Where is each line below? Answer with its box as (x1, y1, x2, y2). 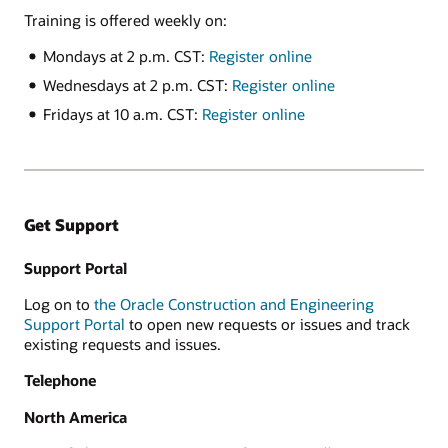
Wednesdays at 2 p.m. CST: (42, 75, 232, 96)
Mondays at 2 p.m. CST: (42, 46, 209, 67)
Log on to (24, 294, 94, 315)
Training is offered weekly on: (24, 10, 227, 31)
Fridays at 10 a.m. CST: (42, 104, 202, 125)
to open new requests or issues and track (125, 314, 410, 335)
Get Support (24, 213, 119, 235)
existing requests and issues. (24, 334, 221, 355)
